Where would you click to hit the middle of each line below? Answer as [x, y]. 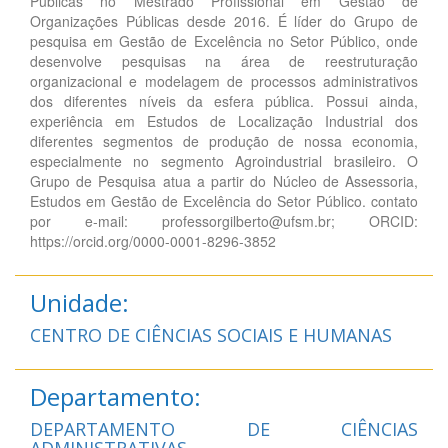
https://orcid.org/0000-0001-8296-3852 [153, 240]
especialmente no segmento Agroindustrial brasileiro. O [224, 160]
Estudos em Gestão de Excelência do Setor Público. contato [224, 200]
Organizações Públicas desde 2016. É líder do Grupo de [224, 20]
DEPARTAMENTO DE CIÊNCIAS [224, 428]
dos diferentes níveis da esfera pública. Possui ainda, [224, 100]
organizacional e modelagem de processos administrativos [224, 80]
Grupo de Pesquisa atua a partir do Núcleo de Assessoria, [224, 180]
